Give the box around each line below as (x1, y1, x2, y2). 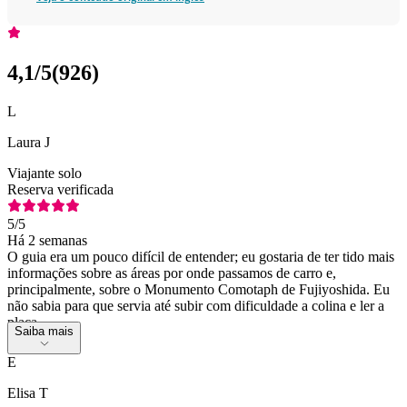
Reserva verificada (7, 181, 114, 197)
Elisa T (7, 384, 48, 401)
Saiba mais (15, 323, 74, 338)
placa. (7, 313, 41, 330)
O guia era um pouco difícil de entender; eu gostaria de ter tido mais (7, 248, 394, 264)
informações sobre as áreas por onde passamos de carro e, (7, 264, 336, 281)
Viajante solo (7, 164, 82, 181)
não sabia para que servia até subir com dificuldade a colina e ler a (7, 297, 384, 313)
